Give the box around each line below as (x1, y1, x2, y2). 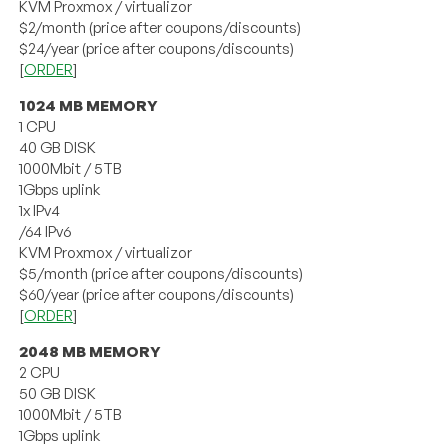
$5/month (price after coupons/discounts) (19, 263, 304, 283)
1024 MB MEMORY (19, 95, 159, 115)
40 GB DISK (19, 137, 97, 157)
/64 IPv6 (19, 221, 72, 241)
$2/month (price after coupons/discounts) (19, 17, 302, 37)
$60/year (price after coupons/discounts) (19, 284, 295, 304)
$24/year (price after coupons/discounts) (19, 38, 295, 58)
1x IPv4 (19, 200, 61, 220)
